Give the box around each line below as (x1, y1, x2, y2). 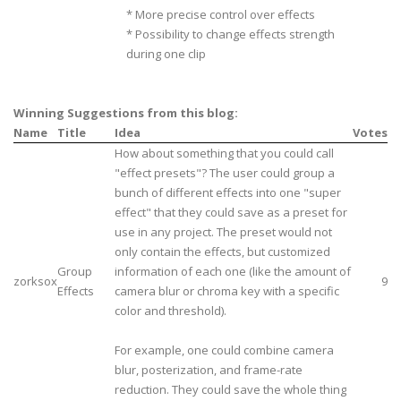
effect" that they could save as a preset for (115, 204, 347, 221)
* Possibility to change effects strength (126, 26, 335, 43)
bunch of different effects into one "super (115, 184, 341, 201)
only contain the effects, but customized (115, 243, 330, 260)
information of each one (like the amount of (115, 263, 351, 280)
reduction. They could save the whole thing (115, 381, 346, 398)
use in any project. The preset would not (115, 224, 332, 241)
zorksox (13, 273, 57, 290)
